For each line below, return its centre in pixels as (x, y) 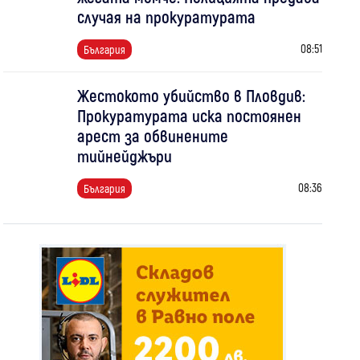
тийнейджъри (124, 155)
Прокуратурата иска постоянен (189, 115)
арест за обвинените (152, 135)
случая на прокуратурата (166, 16)
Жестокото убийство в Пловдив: (191, 95)
